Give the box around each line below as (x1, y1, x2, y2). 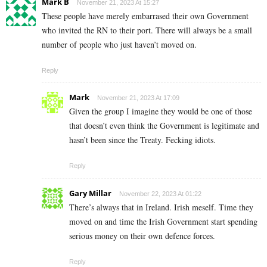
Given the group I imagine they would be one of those (69, 105, 252, 117)
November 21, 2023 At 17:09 (97, 94, 179, 101)
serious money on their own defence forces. (69, 229, 215, 241)
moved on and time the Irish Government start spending (69, 215, 257, 227)
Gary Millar (69, 187, 111, 198)
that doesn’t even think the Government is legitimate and (69, 119, 259, 131)
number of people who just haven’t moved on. (42, 38, 197, 50)
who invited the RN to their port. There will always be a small (42, 24, 252, 36)
